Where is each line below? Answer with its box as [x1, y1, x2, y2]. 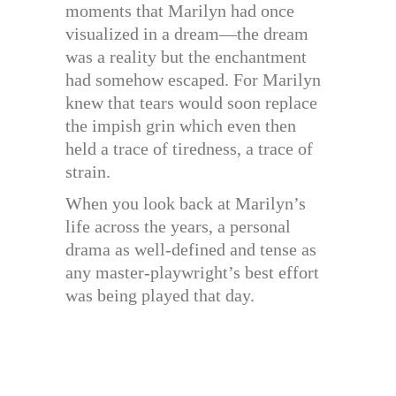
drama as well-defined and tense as [65, 239, 316, 259]
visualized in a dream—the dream [65, 23, 308, 43]
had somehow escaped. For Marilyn [65, 69, 321, 89]
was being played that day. [65, 285, 255, 305]
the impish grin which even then [65, 115, 296, 135]
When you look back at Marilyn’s [65, 193, 306, 213]
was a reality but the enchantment [65, 46, 307, 66]
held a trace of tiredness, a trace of [65, 138, 313, 158]
